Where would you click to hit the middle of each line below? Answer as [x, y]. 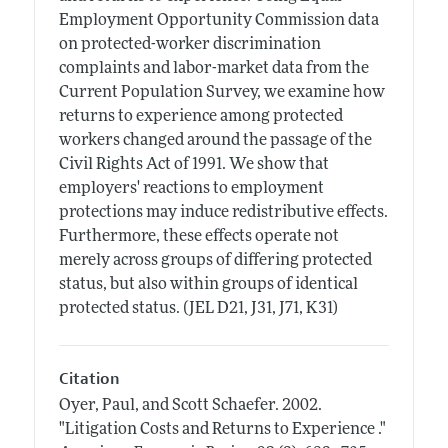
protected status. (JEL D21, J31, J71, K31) [198, 308]
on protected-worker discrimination [189, 44]
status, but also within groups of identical [208, 284]
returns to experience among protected [200, 116]
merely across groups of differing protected [215, 260]
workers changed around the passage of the [215, 140]
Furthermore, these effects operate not [198, 236]
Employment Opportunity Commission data [218, 20]
